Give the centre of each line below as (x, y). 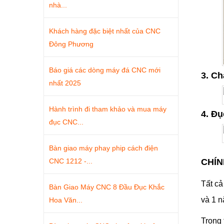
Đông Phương (71, 44)
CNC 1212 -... (71, 161)
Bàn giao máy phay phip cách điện (103, 148)
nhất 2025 (65, 83)
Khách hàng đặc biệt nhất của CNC (105, 31)
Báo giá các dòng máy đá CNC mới (105, 70)
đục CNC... (66, 122)
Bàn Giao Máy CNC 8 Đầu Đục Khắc (107, 187)
